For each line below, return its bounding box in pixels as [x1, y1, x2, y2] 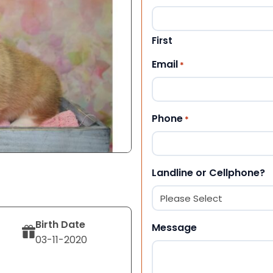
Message [152, 220, 197, 235]
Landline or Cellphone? [152, 165, 265, 180]
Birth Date [35, 217, 86, 232]
